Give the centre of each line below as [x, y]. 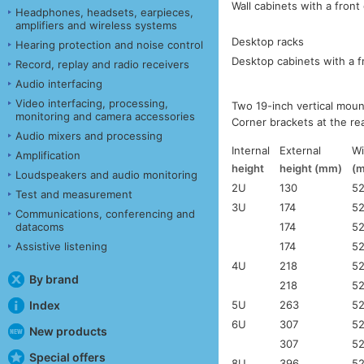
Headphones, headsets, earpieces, [104, 12]
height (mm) [311, 168]
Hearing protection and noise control [109, 44]
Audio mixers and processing [89, 135]
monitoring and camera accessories [105, 116]
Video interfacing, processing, [92, 103]
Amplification [48, 155]
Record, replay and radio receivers [102, 64]
